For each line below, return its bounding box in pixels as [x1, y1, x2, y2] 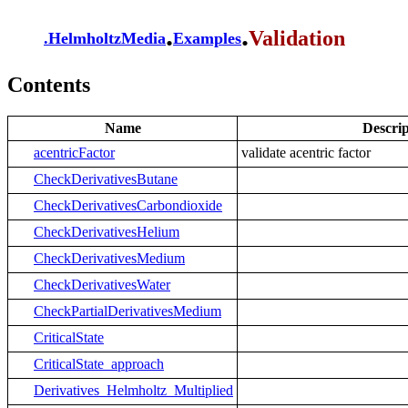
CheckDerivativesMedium [34, 250, 185, 266]
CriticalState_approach [34, 355, 164, 372]
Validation [249, 26, 345, 51]
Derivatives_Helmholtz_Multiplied [34, 382, 233, 398]
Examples [173, 29, 241, 48]
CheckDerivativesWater [34, 276, 170, 292]
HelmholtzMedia [48, 29, 166, 48]
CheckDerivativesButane [34, 170, 178, 187]
